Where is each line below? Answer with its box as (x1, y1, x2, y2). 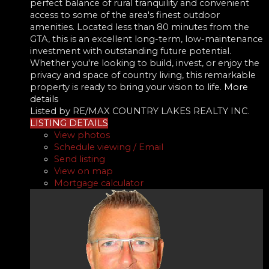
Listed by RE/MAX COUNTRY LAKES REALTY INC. (30, 105, 250, 116)
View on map (54, 165, 113, 177)
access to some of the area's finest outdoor (30, 9, 220, 20)
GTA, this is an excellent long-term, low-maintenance (30, 33, 263, 44)
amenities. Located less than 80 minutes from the (30, 21, 249, 32)
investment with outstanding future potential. (30, 45, 231, 56)
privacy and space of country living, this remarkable (30, 69, 256, 80)
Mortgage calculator (54, 177, 144, 189)
